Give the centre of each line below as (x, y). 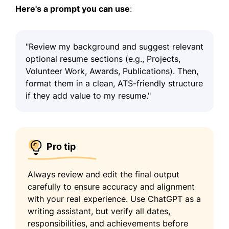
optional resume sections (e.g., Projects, (103, 59)
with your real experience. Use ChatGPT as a (114, 199)
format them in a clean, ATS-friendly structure (114, 83)
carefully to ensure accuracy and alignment (111, 186)
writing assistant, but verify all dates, (99, 211)
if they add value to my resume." (88, 95)
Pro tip (61, 146)
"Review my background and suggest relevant (114, 46)
